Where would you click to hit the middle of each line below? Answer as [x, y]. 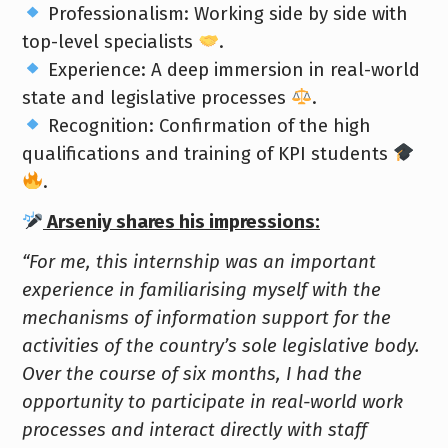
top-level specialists [109, 41]
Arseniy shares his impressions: [181, 221]
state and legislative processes [156, 97]
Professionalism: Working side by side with [225, 13]
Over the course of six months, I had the [191, 373]
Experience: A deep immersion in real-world [231, 69]
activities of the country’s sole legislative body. [220, 345]
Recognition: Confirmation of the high [206, 125]
